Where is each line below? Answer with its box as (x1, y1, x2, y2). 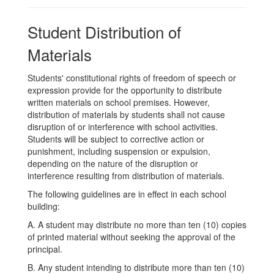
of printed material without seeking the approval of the (28, 231, 235, 243)
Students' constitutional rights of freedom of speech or (28, 72, 236, 84)
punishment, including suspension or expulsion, (28, 145, 210, 157)
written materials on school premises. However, (28, 96, 210, 108)
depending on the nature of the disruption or (28, 157, 198, 169)
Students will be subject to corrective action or (28, 133, 204, 145)
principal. (28, 243, 62, 255)
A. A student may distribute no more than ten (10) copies (28, 218, 246, 231)
